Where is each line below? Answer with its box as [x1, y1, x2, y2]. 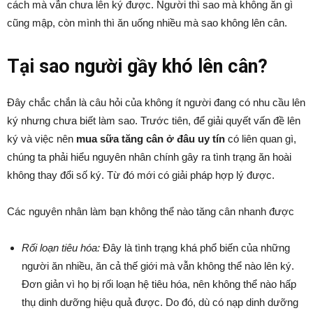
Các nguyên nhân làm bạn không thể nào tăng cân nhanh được [7, 205, 294, 217]
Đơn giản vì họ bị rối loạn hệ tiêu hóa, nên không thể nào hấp [22, 278, 296, 290]
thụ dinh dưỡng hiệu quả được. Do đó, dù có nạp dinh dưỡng [22, 296, 298, 308]
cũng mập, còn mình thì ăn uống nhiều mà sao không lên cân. [7, 17, 287, 29]
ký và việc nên [7, 133, 76, 145]
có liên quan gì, [225, 133, 296, 145]
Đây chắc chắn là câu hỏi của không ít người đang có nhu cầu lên [7, 96, 305, 108]
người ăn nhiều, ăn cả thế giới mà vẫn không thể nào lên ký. [22, 260, 294, 272]
